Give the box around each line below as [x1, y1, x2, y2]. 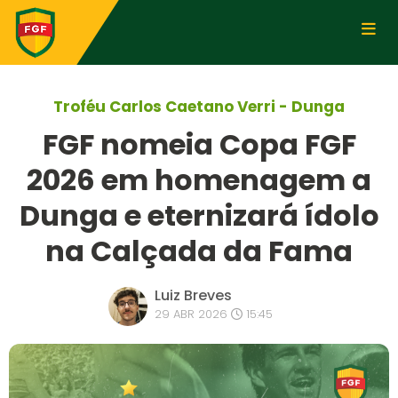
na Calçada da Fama [45, 231, 353, 271]
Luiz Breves [154, 285, 232, 306]
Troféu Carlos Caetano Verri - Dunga [53, 96, 345, 117]
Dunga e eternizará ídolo [19, 195, 379, 235]
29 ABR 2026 [154, 306, 231, 322]
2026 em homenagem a [27, 160, 371, 200]
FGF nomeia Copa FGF [42, 124, 356, 164]
